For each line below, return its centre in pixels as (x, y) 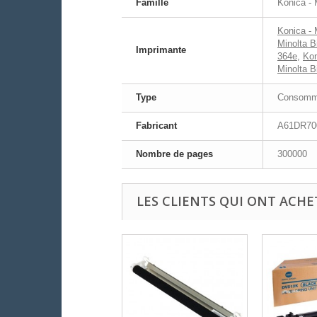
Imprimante (161, 50)
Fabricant (156, 126)
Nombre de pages (174, 154)
